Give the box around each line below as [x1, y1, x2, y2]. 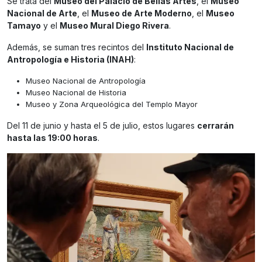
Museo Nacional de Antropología [26, 76, 146, 86]
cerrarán [197, 120, 234, 131]
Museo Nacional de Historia [26, 88, 126, 98]
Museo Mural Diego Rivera [60, 20, 169, 31]
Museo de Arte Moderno [91, 8, 192, 19]
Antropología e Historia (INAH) [7, 54, 134, 65]
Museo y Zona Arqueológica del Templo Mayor [26, 99, 198, 109]
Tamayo [7, 20, 41, 31]
